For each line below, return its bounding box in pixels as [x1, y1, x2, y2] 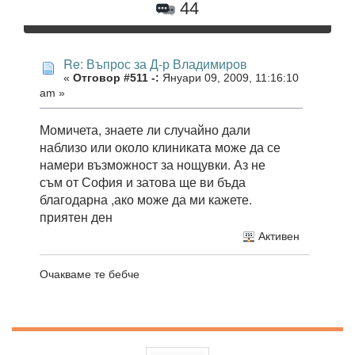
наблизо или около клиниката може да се [40, 138, 281, 157]
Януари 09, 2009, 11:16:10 [159, 71, 299, 84]
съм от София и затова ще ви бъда [40, 173, 246, 192]
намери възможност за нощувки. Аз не [40, 155, 265, 174]
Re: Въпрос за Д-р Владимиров [63, 54, 247, 73]
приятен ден [40, 208, 113, 227]
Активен [254, 230, 300, 242]
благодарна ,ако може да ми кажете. [40, 190, 252, 209]
